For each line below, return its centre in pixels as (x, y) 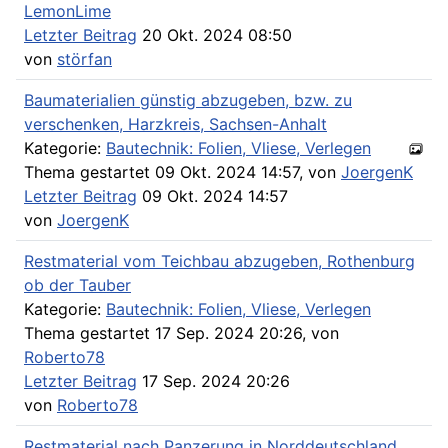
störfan (84, 58)
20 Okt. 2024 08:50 (214, 34)
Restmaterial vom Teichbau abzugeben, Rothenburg (219, 260)
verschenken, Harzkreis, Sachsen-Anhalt (175, 123)
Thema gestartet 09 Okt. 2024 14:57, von (182, 171)
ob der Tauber (77, 284)
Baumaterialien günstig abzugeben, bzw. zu (188, 99)
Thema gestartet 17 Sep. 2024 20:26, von (181, 332)
